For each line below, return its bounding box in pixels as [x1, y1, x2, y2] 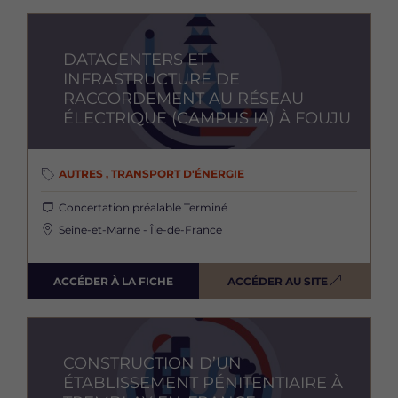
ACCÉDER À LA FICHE [52, 274, 173, 288]
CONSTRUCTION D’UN [63, 354, 242, 374]
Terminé [184, 201, 227, 215]
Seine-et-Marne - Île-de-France [59, 223, 222, 237]
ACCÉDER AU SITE [227, 274, 328, 288]
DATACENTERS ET [63, 50, 207, 70]
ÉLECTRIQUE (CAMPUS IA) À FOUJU [63, 108, 351, 129]
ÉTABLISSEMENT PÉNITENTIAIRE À [63, 373, 343, 394]
